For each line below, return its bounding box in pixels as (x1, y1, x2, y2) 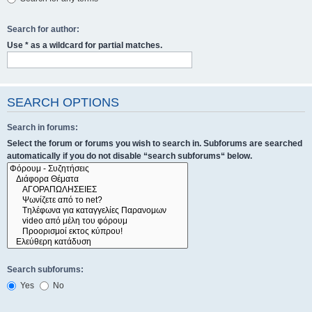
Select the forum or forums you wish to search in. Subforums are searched (7, 139, 302, 148)
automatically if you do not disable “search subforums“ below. (7, 151, 252, 161)
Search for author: (7, 24, 79, 34)
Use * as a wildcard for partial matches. (7, 40, 162, 50)
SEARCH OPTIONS (7, 95, 119, 110)
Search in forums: (7, 123, 78, 132)
